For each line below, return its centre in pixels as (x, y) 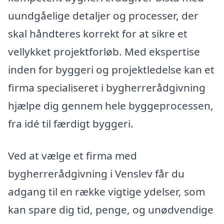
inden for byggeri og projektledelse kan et (111, 70)
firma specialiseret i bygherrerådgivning (107, 88)
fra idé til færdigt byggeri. (71, 124)
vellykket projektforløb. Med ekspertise (104, 52)
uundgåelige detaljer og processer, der (103, 16)
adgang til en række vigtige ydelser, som (106, 192)
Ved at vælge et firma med (72, 156)
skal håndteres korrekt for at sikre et (98, 34)
